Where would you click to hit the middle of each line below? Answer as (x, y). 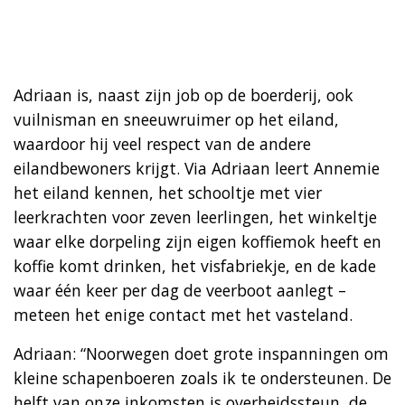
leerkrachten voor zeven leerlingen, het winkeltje (195, 217)
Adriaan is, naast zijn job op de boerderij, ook (184, 94)
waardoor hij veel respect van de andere (162, 143)
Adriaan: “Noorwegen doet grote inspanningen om (201, 353)
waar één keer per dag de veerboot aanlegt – (180, 290)
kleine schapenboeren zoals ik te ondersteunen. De (202, 377)
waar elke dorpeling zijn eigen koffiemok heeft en (198, 241)
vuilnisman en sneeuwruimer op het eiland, (176, 119)
